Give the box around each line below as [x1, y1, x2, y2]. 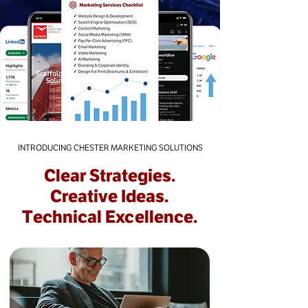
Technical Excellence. [21, 206, 197, 227]
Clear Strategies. [43, 165, 175, 186]
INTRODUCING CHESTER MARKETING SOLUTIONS [17, 143, 203, 153]
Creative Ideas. [50, 186, 168, 206]
